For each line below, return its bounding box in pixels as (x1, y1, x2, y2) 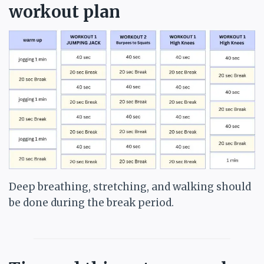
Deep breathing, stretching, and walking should (9, 180, 251, 194)
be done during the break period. (9, 196, 174, 210)
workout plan (9, 1, 120, 23)
